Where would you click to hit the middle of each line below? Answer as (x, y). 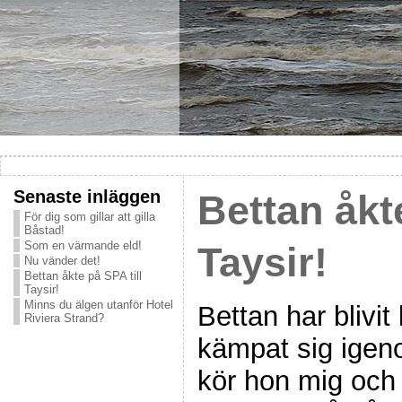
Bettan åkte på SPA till (83, 276)
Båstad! (44, 230)
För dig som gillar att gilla (89, 217)
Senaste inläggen (87, 196)
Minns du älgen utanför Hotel (98, 305)
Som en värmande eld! (83, 245)
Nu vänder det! (62, 261)
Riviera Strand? (64, 318)
